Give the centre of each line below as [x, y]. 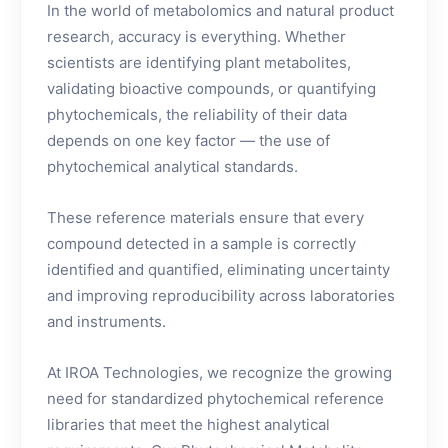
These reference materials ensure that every [205, 217]
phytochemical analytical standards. [172, 166]
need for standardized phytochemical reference [215, 398]
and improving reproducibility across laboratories [221, 295]
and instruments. [106, 321]
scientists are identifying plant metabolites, [199, 62]
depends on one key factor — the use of [188, 140]
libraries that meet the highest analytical [188, 424]
